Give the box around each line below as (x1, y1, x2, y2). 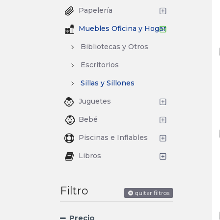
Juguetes (79, 97, 111, 106)
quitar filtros (135, 189, 169, 196)
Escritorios (81, 60, 119, 69)
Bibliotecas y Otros (81, 42, 148, 51)
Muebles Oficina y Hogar (79, 24, 166, 33)
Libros (79, 151, 101, 160)
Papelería (79, 6, 112, 15)
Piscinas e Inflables (79, 133, 148, 142)
